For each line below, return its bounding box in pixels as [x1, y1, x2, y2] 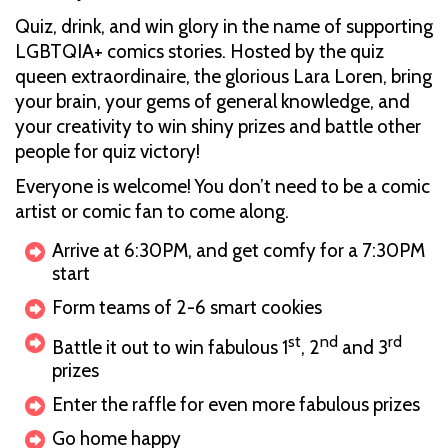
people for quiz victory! [15, 139, 200, 163]
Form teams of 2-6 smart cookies [52, 295, 326, 319]
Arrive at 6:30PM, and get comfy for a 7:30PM [52, 238, 425, 262]
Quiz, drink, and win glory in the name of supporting [15, 14, 433, 38]
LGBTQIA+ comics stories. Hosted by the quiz [15, 39, 384, 63]
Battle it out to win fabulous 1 [52, 336, 288, 360]
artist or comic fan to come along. [15, 199, 293, 223]
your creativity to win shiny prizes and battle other [15, 114, 421, 138]
